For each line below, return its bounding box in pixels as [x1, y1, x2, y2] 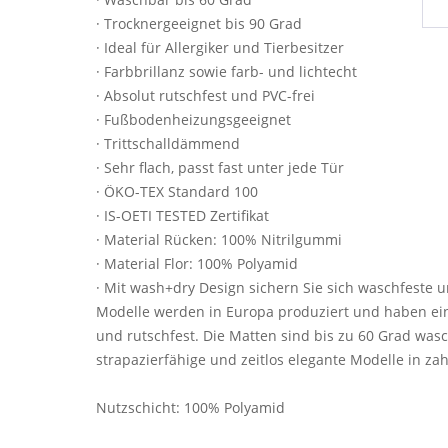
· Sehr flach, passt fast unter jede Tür [96, 158, 344, 177]
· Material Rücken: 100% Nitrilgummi [96, 230, 342, 249]
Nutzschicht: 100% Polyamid [96, 398, 285, 417]
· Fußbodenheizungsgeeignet [96, 110, 291, 129]
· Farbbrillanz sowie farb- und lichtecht [96, 62, 357, 81]
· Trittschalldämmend [96, 134, 240, 153]
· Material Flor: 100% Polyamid [96, 254, 298, 273]
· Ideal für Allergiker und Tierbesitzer [96, 38, 344, 57]
